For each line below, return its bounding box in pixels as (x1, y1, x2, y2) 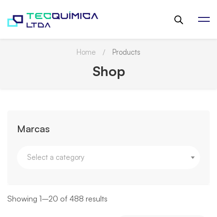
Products (112, 47, 140, 57)
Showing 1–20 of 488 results (7, 194, 108, 203)
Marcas (17, 123, 50, 135)
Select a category (27, 153, 84, 162)
